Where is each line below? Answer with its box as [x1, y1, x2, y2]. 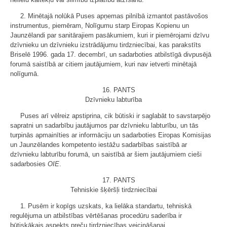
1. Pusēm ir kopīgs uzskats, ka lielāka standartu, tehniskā [20, 202, 192, 210]
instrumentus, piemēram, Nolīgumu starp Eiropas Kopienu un [10, 21, 189, 29]
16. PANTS [102, 86, 135, 94]
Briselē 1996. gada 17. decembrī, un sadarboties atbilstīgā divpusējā [10, 50, 211, 58]
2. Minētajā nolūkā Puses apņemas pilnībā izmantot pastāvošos [20, 12, 208, 20]
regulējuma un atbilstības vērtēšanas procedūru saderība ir [10, 211, 182, 219]
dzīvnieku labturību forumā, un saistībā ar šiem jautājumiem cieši [10, 150, 202, 158]
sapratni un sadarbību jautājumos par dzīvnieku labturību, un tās [10, 121, 199, 129]
